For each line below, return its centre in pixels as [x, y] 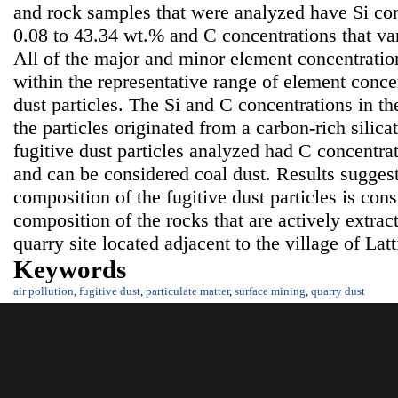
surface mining [270, 291]
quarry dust [338, 291]
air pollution [44, 291]
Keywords [70, 270]
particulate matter [187, 291]
